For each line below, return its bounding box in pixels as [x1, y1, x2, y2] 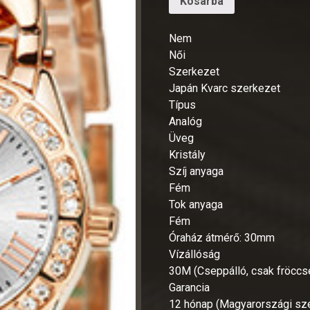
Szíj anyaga [169, 164, 224, 178]
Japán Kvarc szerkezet [169, 81, 281, 95]
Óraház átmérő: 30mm [169, 230, 275, 244]
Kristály [169, 147, 206, 161]
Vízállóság [169, 247, 221, 261]
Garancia [169, 280, 210, 294]
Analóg [169, 114, 203, 128]
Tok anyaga [169, 197, 224, 211]
